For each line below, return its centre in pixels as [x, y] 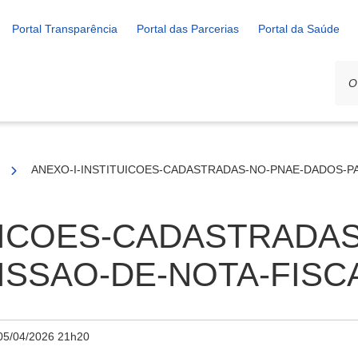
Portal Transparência [65, 29]
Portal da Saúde [299, 29]
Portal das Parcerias [188, 29]
